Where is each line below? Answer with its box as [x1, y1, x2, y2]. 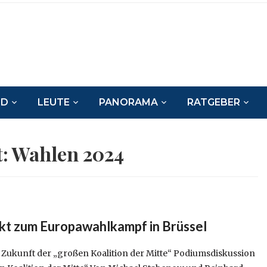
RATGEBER [187, 97, 241, 108]
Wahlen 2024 [12, 141, 125, 166]
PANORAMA [99, 97, 159, 108]
